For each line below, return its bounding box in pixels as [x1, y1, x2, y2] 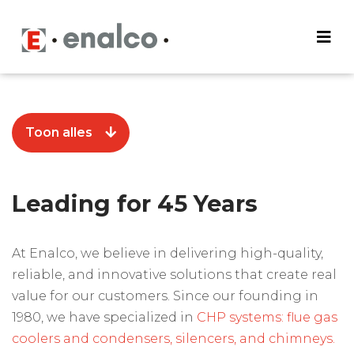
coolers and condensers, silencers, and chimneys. [12, 331, 335, 346]
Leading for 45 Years [12, 190, 258, 217]
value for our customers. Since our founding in [12, 288, 318, 303]
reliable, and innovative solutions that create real [12, 267, 337, 282]
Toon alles [25, 125, 92, 140]
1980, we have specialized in [12, 310, 197, 325]
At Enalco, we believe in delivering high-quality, [12, 246, 323, 261]
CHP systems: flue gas [197, 310, 337, 325]
